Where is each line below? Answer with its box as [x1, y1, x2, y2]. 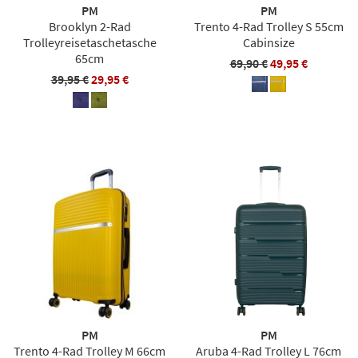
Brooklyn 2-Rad [48, 18, 131, 34]
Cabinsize [242, 34, 295, 50]
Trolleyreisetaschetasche [22, 34, 157, 50]
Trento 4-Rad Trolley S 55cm [193, 18, 344, 34]
